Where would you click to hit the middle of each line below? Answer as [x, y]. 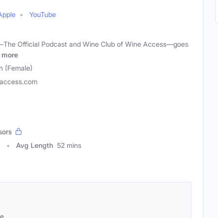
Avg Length [35, 145]
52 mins [69, 145]
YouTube [43, 15]
